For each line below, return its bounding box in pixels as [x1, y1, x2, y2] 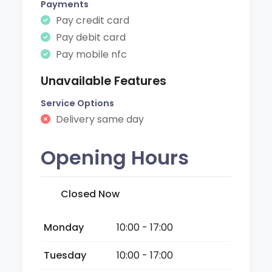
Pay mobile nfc [53, 47, 127, 61]
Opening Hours [41, 143, 189, 171]
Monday [44, 220, 84, 234]
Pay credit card [53, 13, 130, 27]
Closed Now [61, 186, 120, 201]
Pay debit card [53, 30, 126, 44]
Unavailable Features [41, 72, 167, 89]
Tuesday [44, 248, 87, 262]
